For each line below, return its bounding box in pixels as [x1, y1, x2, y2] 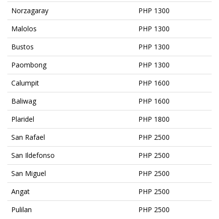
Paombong [11, 60, 46, 69]
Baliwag [11, 96, 36, 106]
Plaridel [11, 114, 34, 124]
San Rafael [11, 132, 45, 142]
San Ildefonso [11, 150, 55, 160]
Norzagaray [11, 5, 48, 15]
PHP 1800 [138, 114, 170, 124]
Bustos [11, 42, 34, 51]
